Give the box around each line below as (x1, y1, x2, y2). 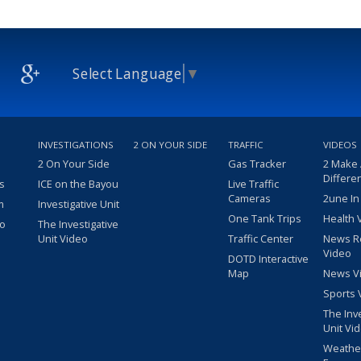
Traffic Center (228, 231, 293, 247)
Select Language (72, 63, 183, 84)
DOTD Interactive (228, 251, 309, 267)
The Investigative (38, 217, 118, 232)
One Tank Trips (228, 211, 301, 226)
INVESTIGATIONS (38, 139, 114, 151)
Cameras (228, 191, 271, 206)
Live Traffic (228, 176, 279, 192)
